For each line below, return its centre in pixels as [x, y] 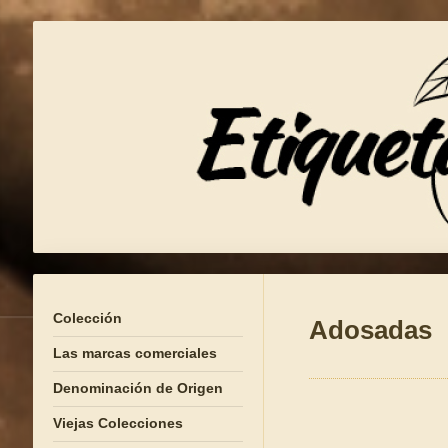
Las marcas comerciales [134, 353]
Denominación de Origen [137, 388]
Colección [87, 318]
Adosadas [370, 330]
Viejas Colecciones [117, 423]
